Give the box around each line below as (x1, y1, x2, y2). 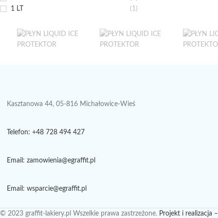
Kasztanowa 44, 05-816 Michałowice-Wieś (7, 101, 135, 108)
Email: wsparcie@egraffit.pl (7, 185, 87, 193)
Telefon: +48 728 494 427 (7, 129, 85, 136)
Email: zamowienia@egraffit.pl (7, 157, 95, 164)
